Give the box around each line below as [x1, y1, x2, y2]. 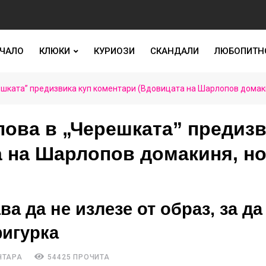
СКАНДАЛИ [150, 46, 199, 56]
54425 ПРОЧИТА [45, 253, 110, 261]
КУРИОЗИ [93, 46, 135, 56]
